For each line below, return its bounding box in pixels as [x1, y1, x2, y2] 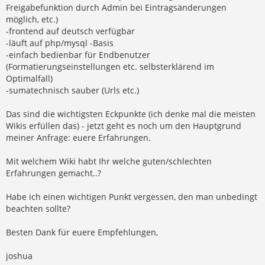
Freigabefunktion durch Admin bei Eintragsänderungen [6, 1, 227, 13]
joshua [6, 250, 33, 261]
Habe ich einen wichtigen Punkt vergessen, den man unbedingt [6, 190, 257, 202]
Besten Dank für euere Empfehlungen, [6, 226, 158, 238]
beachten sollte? [6, 202, 70, 214]
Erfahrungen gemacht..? [6, 167, 101, 179]
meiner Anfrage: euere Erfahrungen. [6, 131, 151, 143]
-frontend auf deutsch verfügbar [6, 25, 135, 37]
